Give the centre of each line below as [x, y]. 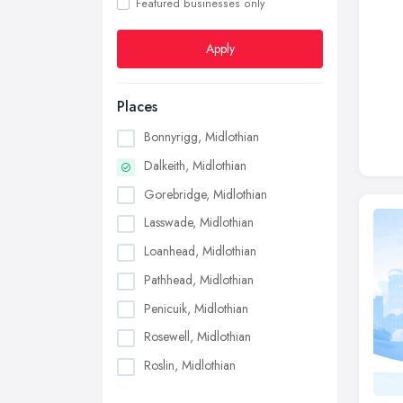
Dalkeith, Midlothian [195, 165]
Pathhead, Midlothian [199, 279]
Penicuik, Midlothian [196, 308]
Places [137, 107]
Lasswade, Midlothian [199, 223]
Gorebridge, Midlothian [206, 194]
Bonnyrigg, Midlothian [201, 137]
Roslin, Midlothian [190, 366]
